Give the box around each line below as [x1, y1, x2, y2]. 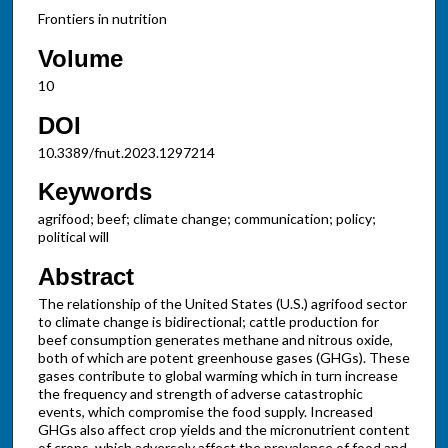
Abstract [37, 262, 134, 290]
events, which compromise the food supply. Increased [37, 402, 373, 420]
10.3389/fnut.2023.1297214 [37, 143, 215, 161]
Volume [37, 44, 123, 72]
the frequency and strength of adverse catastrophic [37, 384, 363, 402]
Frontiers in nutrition [37, 10, 167, 28]
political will [37, 228, 109, 246]
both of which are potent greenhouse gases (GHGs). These [37, 348, 410, 366]
